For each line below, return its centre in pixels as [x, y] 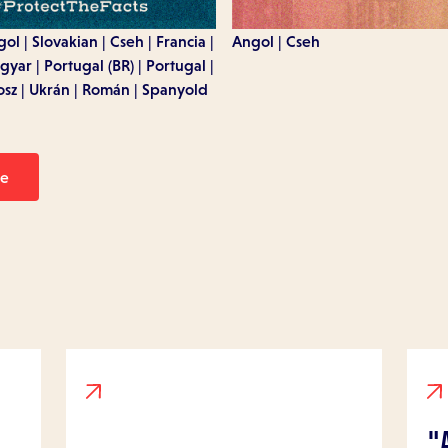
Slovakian [65, 41]
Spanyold [175, 89]
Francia [181, 41]
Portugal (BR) [89, 65]
